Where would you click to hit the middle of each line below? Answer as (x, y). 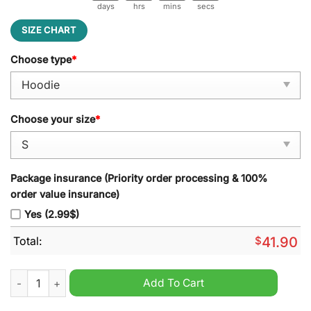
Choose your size (53, 119)
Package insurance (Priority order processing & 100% (139, 178)
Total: (28, 241)
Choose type (41, 59)
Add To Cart (174, 283)
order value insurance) (65, 194)
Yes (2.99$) (52, 215)
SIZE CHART (49, 31)
